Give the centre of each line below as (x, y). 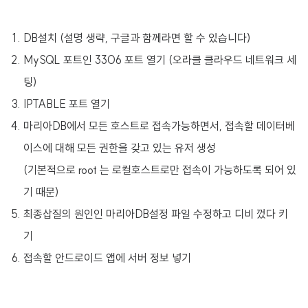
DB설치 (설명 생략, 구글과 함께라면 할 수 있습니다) (137, 38)
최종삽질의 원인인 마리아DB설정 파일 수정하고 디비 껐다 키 (155, 214)
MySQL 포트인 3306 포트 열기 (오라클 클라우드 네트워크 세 (159, 60)
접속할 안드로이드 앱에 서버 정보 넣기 (107, 258)
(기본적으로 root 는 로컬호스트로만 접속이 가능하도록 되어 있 (159, 170)
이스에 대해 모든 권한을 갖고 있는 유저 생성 (119, 148)
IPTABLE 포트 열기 (66, 104)
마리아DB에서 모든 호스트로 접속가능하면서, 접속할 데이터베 (159, 126)
